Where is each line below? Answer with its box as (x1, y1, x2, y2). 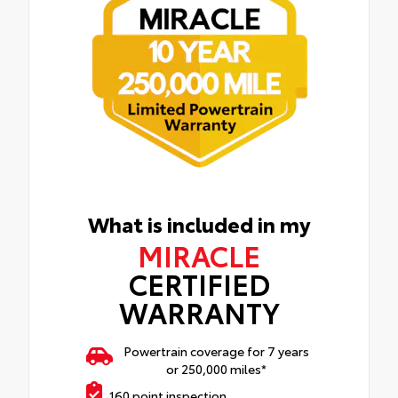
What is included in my (87, 209, 311, 239)
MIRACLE (138, 235, 260, 275)
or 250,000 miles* (165, 360, 267, 378)
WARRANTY (118, 291, 280, 332)
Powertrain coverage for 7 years (123, 342, 309, 361)
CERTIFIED (128, 263, 270, 304)
